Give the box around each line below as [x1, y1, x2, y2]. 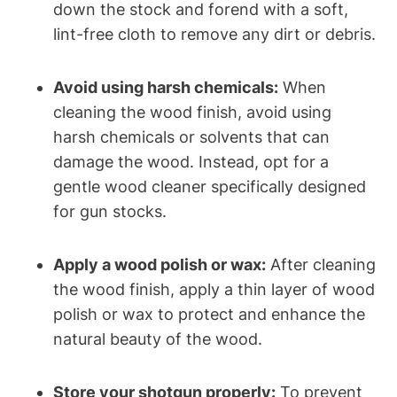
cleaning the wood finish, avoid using [53, 103, 331, 122]
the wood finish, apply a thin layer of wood [53, 280, 375, 300]
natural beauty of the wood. [53, 330, 262, 349]
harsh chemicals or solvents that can [53, 128, 330, 147]
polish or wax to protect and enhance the [53, 305, 365, 324]
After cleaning [266, 255, 376, 275]
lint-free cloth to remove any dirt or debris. [53, 25, 376, 44]
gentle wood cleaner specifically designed [53, 177, 366, 197]
